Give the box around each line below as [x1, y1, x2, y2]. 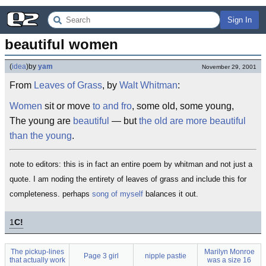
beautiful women [5, 36, 118, 52]
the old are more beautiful [139, 116, 246, 126]
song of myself [92, 189, 143, 198]
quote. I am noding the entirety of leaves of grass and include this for [9, 175, 246, 183]
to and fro [93, 101, 132, 111]
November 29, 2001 [202, 64, 256, 70]
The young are [9, 116, 73, 126]
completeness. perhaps [9, 189, 92, 198]
